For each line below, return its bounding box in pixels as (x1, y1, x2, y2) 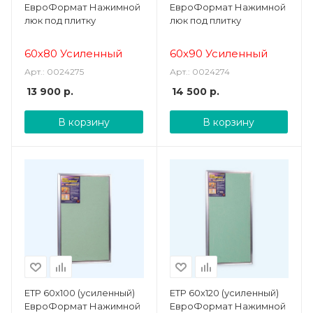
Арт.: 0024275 (24, 66, 84, 77)
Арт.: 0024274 (169, 66, 230, 77)
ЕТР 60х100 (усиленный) (24, 287, 135, 298)
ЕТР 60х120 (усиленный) (169, 287, 279, 298)
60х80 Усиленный (24, 46, 125, 60)
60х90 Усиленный (169, 46, 270, 60)
